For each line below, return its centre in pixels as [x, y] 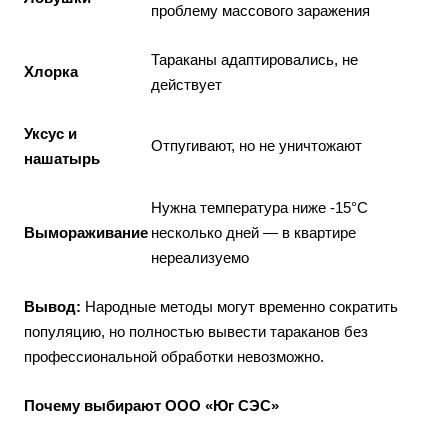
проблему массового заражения [260, 10]
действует [186, 84]
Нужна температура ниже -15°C [259, 207]
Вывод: [52, 306]
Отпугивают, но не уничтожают [256, 145]
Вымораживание [86, 232]
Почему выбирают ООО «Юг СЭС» [151, 405]
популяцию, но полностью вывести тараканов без [196, 331]
